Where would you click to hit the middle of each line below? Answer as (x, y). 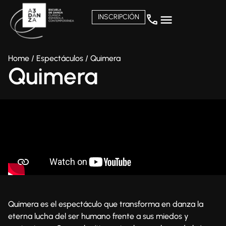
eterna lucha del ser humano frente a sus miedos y (98, 216)
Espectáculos (60, 58)
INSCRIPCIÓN (119, 17)
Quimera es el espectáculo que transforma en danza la (106, 204)
